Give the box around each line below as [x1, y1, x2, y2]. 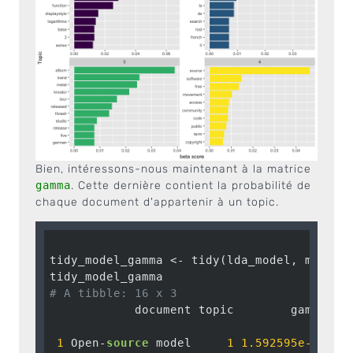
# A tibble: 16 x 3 [49, 286, 177, 299]
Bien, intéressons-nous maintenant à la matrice [35, 162, 311, 176]
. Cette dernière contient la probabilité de [71, 179, 311, 192]
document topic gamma [49, 303, 326, 316]
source [106, 336, 149, 349]
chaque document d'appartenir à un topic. [35, 195, 279, 209]
